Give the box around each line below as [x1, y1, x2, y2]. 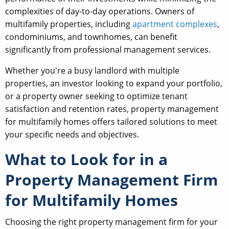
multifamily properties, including [5, 18, 132, 30]
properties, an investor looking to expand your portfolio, [5, 78, 222, 89]
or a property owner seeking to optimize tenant [5, 90, 188, 102]
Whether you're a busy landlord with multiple [5, 65, 179, 77]
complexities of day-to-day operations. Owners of [5, 6, 194, 17]
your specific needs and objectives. [5, 129, 139, 141]
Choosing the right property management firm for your [5, 216, 218, 228]
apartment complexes [132, 18, 217, 30]
